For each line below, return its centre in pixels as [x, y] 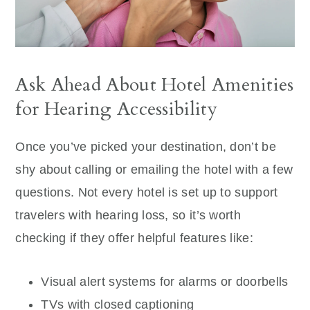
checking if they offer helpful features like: [134, 238]
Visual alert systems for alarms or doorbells [165, 281]
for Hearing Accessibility [116, 109]
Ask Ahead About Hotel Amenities [155, 84]
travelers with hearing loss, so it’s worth [128, 215]
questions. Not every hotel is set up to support [147, 192]
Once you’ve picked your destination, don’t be [146, 146]
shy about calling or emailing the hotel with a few [154, 169]
